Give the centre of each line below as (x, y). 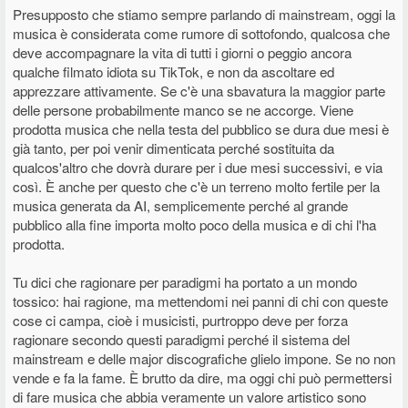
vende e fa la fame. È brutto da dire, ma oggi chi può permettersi (202, 377)
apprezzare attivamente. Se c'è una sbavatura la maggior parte (199, 91)
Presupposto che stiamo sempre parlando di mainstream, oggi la (204, 14)
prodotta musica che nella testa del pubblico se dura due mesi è (201, 129)
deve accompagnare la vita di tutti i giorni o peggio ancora (182, 52)
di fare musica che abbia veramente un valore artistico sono (189, 397)
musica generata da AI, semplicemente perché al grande (180, 205)
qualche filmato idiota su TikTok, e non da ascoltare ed (173, 71)
